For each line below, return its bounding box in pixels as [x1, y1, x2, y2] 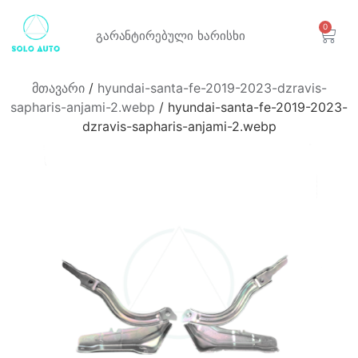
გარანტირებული [95, 29, 197, 42]
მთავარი [31, 80, 85, 96]
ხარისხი [197, 29, 245, 42]
